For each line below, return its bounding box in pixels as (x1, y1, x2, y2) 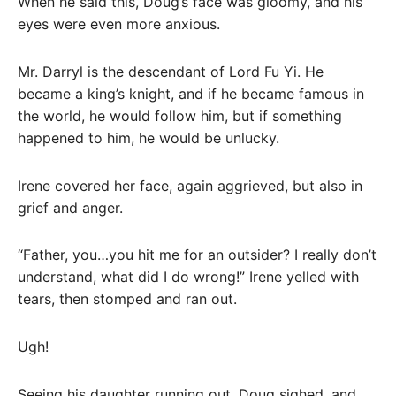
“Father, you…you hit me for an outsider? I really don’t (18, 246, 377, 264)
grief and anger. (18, 198, 123, 217)
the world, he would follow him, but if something (18, 106, 342, 125)
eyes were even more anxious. (18, 14, 220, 33)
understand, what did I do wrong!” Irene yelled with (18, 268, 359, 286)
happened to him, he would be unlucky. (18, 128, 279, 147)
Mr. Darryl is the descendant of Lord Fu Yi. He (18, 62, 324, 80)
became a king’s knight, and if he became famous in (18, 84, 364, 103)
